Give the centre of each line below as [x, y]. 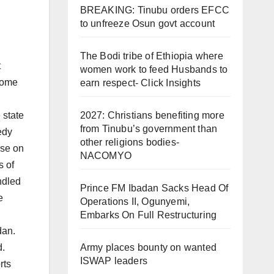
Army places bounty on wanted [148, 248]
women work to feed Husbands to [154, 70]
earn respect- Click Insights [140, 83]
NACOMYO [106, 156]
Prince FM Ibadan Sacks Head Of [154, 188]
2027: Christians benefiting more [152, 116]
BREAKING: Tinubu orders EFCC [155, 10]
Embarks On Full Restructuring [148, 215]
